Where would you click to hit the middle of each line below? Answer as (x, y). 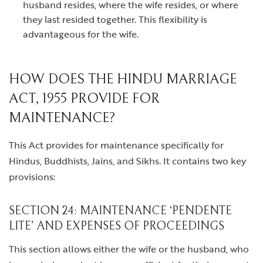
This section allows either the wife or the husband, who (129, 249)
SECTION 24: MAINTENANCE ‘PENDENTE (120, 211)
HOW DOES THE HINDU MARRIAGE (123, 80)
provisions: (32, 177)
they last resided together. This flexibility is (115, 20)
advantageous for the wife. (81, 34)
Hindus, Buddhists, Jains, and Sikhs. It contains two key (127, 161)
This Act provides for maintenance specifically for (116, 145)
